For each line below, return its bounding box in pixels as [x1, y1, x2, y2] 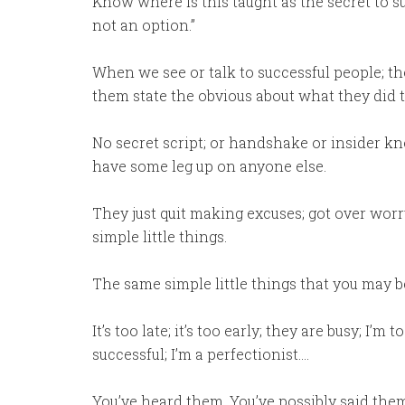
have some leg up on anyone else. [92, 156, 326, 175]
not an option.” [92, 15, 195, 34]
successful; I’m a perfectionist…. [92, 344, 309, 363]
